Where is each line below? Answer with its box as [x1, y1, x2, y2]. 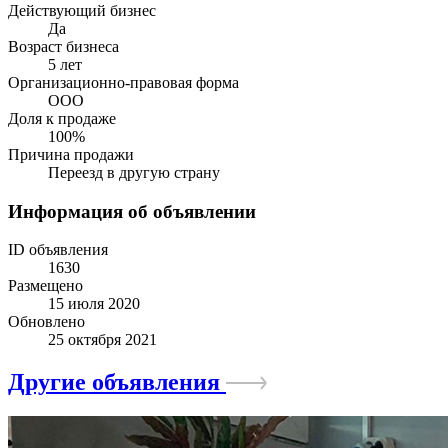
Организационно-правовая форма [8, 73, 239, 91]
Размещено [8, 277, 83, 295]
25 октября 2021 [48, 331, 157, 349]
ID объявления [8, 241, 108, 259]
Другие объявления [8, 369, 226, 396]
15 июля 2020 [48, 295, 140, 313]
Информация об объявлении [8, 200, 256, 222]
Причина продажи [8, 145, 134, 163]
